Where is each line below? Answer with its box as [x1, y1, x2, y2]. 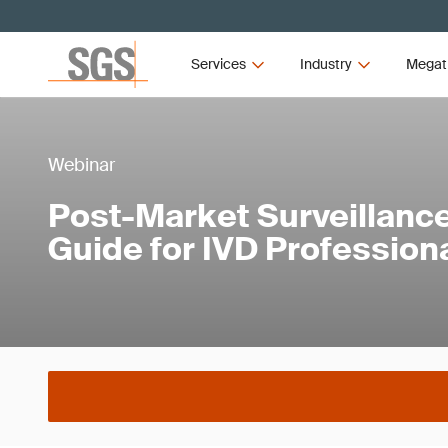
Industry [299, 55, 352, 73]
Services [191, 55, 247, 73]
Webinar [48, 153, 115, 177]
